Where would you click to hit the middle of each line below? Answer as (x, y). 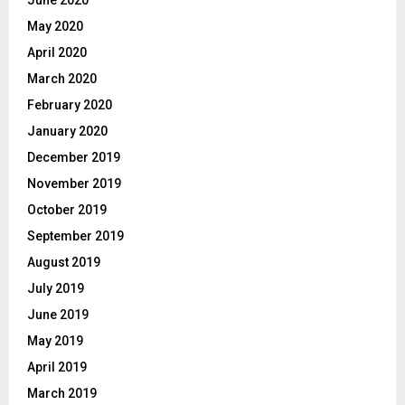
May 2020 (55, 27)
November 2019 (74, 184)
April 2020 (57, 53)
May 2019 (55, 341)
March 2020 (62, 79)
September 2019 (75, 236)
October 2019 (67, 210)
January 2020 (67, 132)
